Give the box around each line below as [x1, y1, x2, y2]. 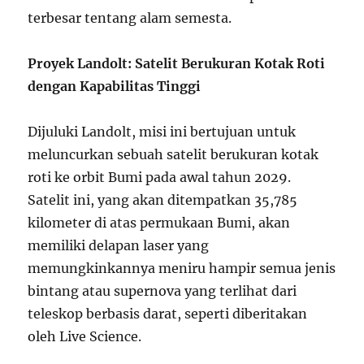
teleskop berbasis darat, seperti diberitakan [28, 305, 308, 322]
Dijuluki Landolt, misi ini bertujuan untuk [28, 123, 297, 140]
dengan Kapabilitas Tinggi [28, 77, 201, 94]
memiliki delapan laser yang [28, 236, 210, 253]
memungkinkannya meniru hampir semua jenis [28, 259, 336, 276]
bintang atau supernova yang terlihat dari [28, 282, 297, 299]
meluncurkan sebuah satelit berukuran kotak [28, 145, 319, 162]
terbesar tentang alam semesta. [28, 9, 232, 26]
